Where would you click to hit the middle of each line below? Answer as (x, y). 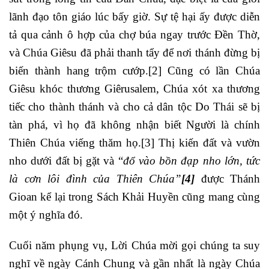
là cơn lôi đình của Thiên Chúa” (95, 179)
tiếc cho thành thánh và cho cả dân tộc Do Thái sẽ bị (134, 107)
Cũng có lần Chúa (211, 71)
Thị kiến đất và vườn (207, 143)
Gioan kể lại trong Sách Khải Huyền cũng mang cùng (134, 197)
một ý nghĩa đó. (46, 215)
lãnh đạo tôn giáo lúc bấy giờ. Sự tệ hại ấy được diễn (134, 17)
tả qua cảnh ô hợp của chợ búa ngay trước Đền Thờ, (134, 35)
